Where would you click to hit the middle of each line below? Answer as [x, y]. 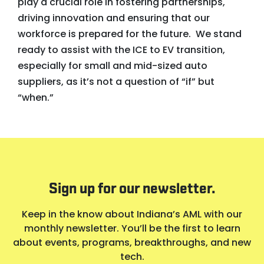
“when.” [36, 98]
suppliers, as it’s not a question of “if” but [116, 82]
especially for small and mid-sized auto [113, 66]
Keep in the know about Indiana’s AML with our [132, 214]
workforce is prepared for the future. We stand [130, 34]
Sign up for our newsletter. [132, 189]
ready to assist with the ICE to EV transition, [121, 50]
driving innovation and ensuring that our [114, 18]
